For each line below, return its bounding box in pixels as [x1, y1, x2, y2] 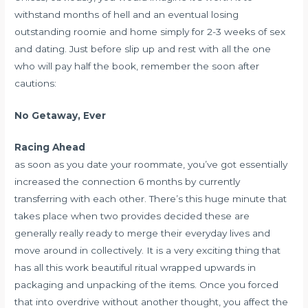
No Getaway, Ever [14, 109, 107, 121]
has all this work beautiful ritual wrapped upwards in [14, 262, 256, 274]
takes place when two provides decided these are [14, 210, 250, 222]
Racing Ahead [14, 142, 86, 153]
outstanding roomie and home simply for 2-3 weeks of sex [14, 25, 286, 37]
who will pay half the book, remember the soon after [14, 60, 260, 71]
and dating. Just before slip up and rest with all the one [14, 43, 272, 54]
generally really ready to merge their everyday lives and [14, 228, 271, 239]
